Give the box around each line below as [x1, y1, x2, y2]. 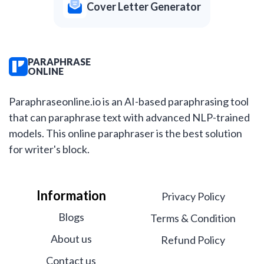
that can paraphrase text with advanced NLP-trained [9, 111, 250, 124]
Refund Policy [161, 233, 225, 247]
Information [36, 187, 106, 204]
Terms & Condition [150, 212, 236, 225]
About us [50, 232, 92, 246]
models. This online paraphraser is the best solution [9, 127, 242, 140]
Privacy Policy [161, 190, 225, 203]
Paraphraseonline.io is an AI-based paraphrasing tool [9, 95, 249, 108]
